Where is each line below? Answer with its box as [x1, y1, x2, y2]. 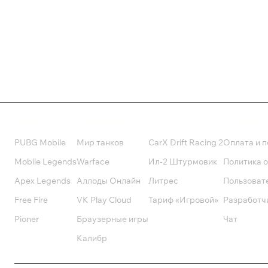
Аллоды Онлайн [77, 175, 141, 186]
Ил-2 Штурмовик [148, 156, 217, 167]
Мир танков [77, 137, 124, 148]
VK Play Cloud [77, 194, 132, 205]
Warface [77, 156, 109, 167]
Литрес [148, 175, 178, 186]
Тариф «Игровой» [148, 194, 218, 205]
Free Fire [14, 194, 48, 205]
